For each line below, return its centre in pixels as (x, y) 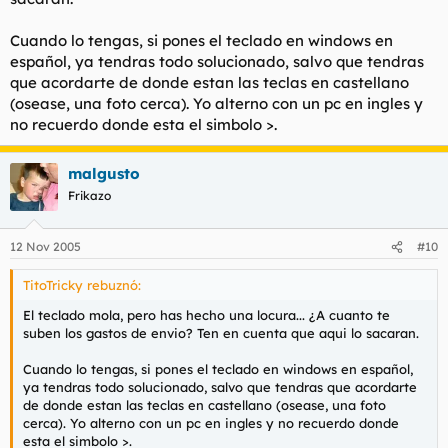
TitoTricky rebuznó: (82, 285)
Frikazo (89, 195)
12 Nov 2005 (45, 246)
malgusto (104, 173)
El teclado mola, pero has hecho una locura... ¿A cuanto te (206, 315)
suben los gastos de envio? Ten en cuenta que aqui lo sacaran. (221, 333)
